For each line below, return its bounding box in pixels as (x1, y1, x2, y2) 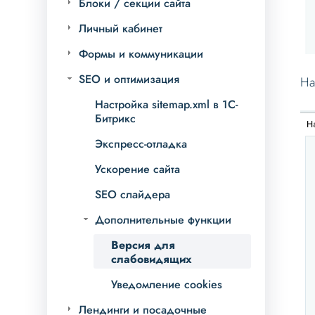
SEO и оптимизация (79, 71, 180, 88)
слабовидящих (111, 251, 193, 268)
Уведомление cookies (111, 276, 223, 293)
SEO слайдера (95, 186, 171, 203)
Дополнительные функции (95, 212, 232, 229)
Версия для (111, 237, 176, 254)
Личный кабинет (79, 20, 163, 37)
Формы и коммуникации (79, 46, 204, 63)
